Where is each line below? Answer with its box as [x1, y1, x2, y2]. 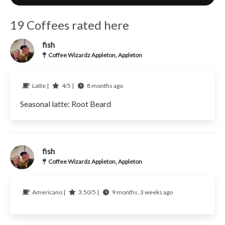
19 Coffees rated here [10, 18, 129, 33]
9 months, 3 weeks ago [111, 188, 173, 196]
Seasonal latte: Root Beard [20, 99, 111, 109]
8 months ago [86, 82, 123, 90]
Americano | [32, 188, 66, 196]
